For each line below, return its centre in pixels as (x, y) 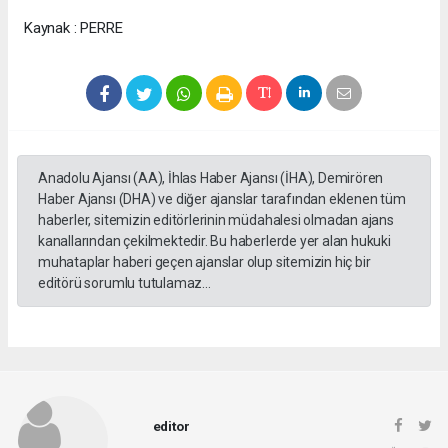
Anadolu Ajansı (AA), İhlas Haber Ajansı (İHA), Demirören (211, 178)
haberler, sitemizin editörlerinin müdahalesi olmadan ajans (216, 220)
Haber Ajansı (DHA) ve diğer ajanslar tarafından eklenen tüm (222, 199)
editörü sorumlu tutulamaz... (124, 283)
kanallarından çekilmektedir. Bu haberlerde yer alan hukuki (214, 241)
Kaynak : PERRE (73, 28)
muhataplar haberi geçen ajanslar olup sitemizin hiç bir (204, 262)
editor (171, 425)
